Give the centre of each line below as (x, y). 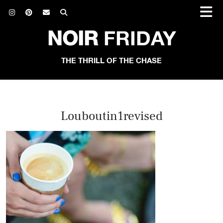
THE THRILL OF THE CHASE (111, 61)
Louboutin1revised (111, 116)
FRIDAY (137, 40)
